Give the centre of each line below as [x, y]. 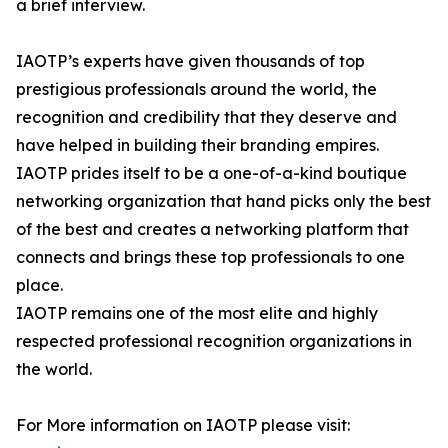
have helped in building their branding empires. [197, 145]
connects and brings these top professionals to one [210, 257]
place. [39, 285]
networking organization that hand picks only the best [223, 201]
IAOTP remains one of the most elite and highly [197, 313]
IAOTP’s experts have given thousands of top [190, 61]
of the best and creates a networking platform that [212, 229]
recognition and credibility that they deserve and [206, 117]
